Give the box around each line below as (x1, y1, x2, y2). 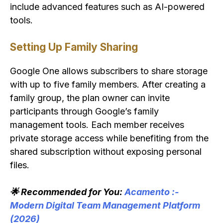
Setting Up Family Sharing (10, 40, 138, 53)
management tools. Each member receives (10, 119, 184, 130)
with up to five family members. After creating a (10, 79, 206, 90)
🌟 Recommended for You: (10, 187, 124, 198)
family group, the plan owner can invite (10, 93, 170, 104)
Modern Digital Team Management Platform (10, 200, 200, 211)
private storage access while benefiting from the (10, 133, 209, 144)
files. (10, 160, 29, 171)
